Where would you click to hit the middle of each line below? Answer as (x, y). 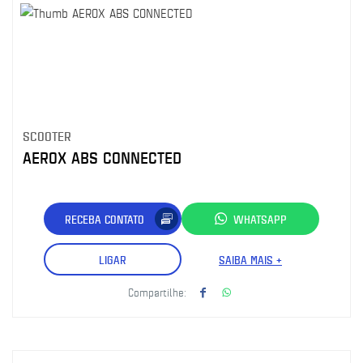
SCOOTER (47, 136)
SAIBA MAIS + (250, 259)
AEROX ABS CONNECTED (102, 158)
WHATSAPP (260, 219)
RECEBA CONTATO (105, 219)
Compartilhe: (157, 292)
